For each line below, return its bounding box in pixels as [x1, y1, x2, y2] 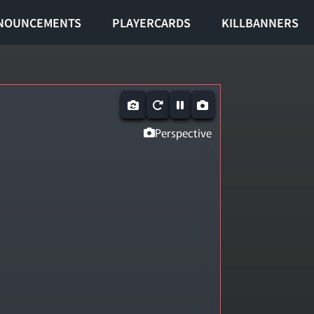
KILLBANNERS [221, 14, 299, 31]
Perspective [154, 124, 212, 141]
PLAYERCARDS [112, 14, 191, 31]
